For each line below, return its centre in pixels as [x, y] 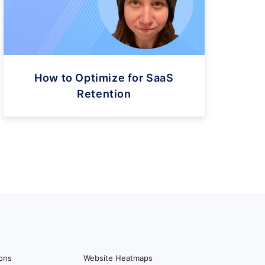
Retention [104, 93]
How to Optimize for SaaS [104, 77]
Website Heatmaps [118, 258]
